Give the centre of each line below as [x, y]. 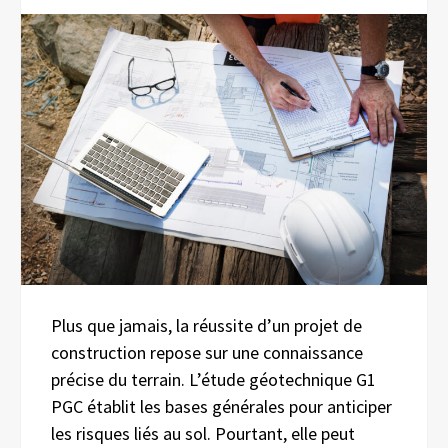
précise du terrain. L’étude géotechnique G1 [213, 379]
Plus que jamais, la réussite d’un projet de [206, 325]
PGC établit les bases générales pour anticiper [221, 406]
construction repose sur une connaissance [207, 352]
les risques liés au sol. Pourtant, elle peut [203, 433]
